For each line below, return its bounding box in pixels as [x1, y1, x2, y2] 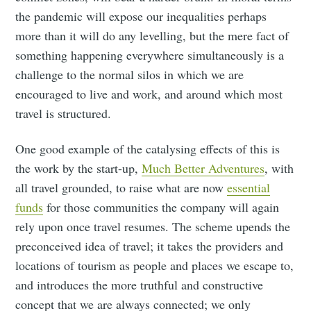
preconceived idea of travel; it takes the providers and [15, 237, 284, 255]
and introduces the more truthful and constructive [15, 276, 264, 294]
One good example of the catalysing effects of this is [15, 140, 280, 158]
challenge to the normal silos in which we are [15, 66, 244, 83]
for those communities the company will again [43, 199, 280, 216]
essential [227, 179, 271, 196]
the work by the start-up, [15, 160, 142, 177]
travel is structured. [15, 105, 112, 122]
